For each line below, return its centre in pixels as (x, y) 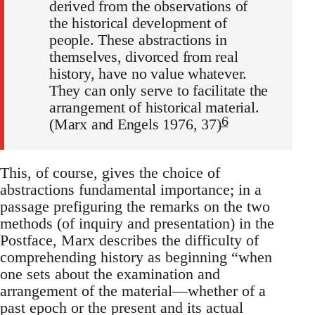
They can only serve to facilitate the (159, 91)
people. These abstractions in (138, 40)
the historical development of (138, 23)
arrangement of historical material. (154, 108)
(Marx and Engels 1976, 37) (135, 124)
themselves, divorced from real (144, 57)
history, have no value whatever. (148, 74)
